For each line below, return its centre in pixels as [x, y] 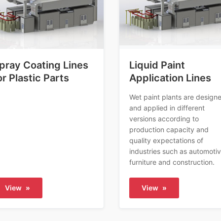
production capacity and [169, 130]
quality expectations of [166, 141]
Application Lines [170, 78]
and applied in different [167, 108]
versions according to [164, 119]
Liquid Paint [157, 65]
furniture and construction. [172, 162]
